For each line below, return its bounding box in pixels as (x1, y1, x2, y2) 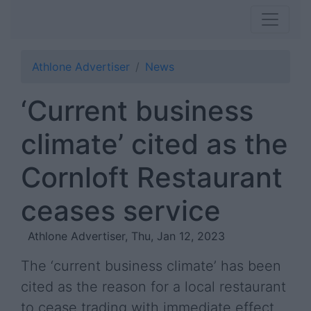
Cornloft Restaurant (21, 160, 283, 194)
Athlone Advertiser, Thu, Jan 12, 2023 (28, 229, 225, 243)
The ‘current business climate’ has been (21, 258, 281, 274)
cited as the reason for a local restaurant (21, 278, 286, 295)
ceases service (21, 194, 221, 228)
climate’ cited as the (21, 127, 288, 161)
